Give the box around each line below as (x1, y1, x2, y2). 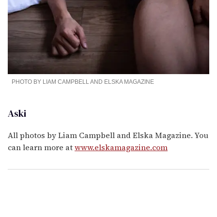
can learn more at (8, 141, 75, 153)
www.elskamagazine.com (75, 141, 168, 153)
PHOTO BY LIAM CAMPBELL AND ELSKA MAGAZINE (12, 78, 154, 85)
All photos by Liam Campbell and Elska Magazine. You (8, 129, 208, 140)
